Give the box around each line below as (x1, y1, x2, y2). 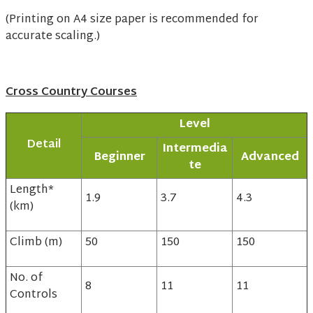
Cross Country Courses (6, 82, 137, 103)
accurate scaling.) (6, 27, 100, 48)
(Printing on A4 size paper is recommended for (6, 10, 259, 31)
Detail (26, 135, 61, 156)
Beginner (93, 147, 145, 168)
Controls (10, 285, 57, 306)
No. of (10, 268, 43, 289)
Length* (10, 180, 54, 201)
